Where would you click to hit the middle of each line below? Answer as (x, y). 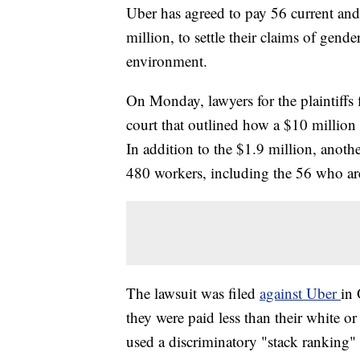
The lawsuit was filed (193, 293)
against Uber (300, 293)
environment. (167, 61)
